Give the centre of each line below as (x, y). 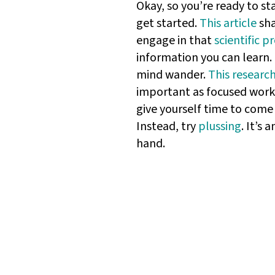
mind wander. (172, 75)
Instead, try (167, 127)
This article (228, 24)
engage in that (175, 41)
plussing (220, 127)
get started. (168, 24)
